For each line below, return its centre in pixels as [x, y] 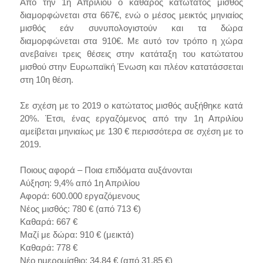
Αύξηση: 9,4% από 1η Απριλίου [80, 183]
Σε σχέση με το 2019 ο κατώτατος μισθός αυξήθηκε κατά [131, 106]
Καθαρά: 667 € [48, 222]
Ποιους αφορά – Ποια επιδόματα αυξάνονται [106, 170]
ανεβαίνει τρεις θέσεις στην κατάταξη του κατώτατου [131, 54]
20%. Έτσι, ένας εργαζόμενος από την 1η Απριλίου [131, 119]
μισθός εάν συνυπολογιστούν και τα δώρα [131, 28]
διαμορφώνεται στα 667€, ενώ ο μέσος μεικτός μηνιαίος [131, 15]
